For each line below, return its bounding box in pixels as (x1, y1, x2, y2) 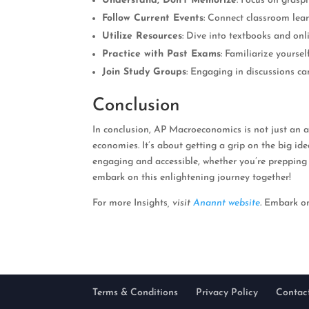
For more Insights (92, 197, 168, 208)
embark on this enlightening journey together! (92, 172, 292, 183)
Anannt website (193, 197, 261, 208)
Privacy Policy (196, 287, 259, 298)
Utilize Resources (102, 30, 183, 41)
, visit (168, 197, 194, 208)
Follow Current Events (102, 12, 204, 23)
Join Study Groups (102, 66, 187, 77)
